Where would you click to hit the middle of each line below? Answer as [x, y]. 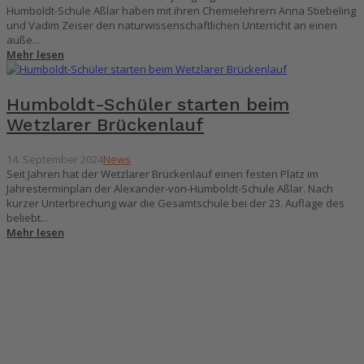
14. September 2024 [55, 159]
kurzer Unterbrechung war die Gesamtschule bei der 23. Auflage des [175, 203]
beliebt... [27, 217]
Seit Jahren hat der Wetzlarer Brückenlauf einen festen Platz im [162, 173]
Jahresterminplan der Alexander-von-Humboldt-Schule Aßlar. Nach [170, 188]
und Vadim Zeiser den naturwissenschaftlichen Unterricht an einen [172, 26]
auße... [23, 40]
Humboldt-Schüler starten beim [148, 104]
